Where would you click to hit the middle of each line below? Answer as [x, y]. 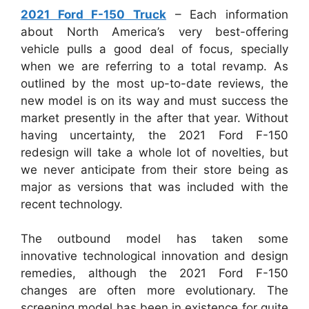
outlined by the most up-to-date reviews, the [154, 83]
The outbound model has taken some [154, 239]
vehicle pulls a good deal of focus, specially [154, 49]
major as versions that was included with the [154, 187]
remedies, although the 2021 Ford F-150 [154, 273]
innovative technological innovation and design [154, 256]
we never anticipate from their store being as [154, 169]
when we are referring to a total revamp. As [154, 66]
